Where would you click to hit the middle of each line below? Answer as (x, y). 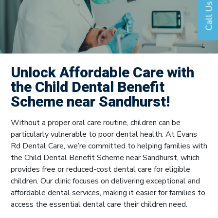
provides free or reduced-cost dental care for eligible (100, 170)
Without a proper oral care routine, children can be (96, 123)
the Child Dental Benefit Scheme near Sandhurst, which (105, 158)
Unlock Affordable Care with (102, 73)
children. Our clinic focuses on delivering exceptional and (105, 181)
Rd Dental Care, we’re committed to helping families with (109, 146)
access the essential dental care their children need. (100, 205)
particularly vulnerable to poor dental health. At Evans (104, 135)
